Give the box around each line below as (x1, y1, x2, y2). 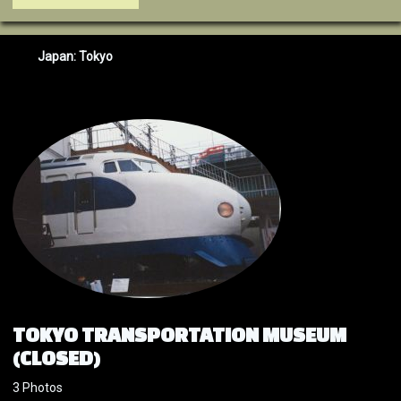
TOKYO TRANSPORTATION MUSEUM (13, 323, 346, 346)
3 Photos (13, 380, 63, 396)
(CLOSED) (13, 346, 100, 370)
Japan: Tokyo (38, 49, 113, 64)
